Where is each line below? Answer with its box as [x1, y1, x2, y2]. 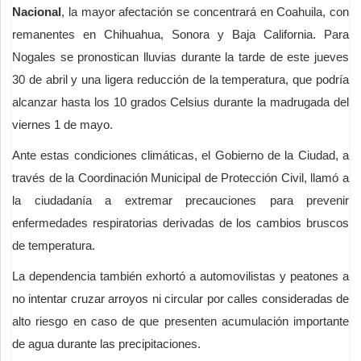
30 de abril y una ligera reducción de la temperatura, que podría [12, 73, 349, 87]
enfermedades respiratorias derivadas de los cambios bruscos [12, 216, 349, 230]
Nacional [12, 5, 61, 19]
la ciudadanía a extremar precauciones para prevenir [12, 193, 349, 208]
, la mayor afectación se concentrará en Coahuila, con [61, 5, 349, 19]
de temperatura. [12, 239, 95, 253]
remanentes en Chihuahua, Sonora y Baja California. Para [12, 27, 349, 42]
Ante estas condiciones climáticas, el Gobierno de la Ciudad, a [12, 148, 349, 163]
